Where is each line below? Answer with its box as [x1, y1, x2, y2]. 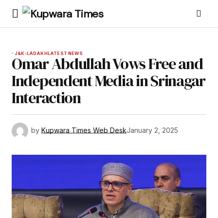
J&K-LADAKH [15, 51, 48, 56]
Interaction [12, 87, 81, 109]
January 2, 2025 [127, 126, 178, 134]
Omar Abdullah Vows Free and [12, 53, 203, 74]
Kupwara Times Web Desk [41, 126, 127, 134]
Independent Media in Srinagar [12, 70, 205, 91]
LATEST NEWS [47, 51, 83, 56]
